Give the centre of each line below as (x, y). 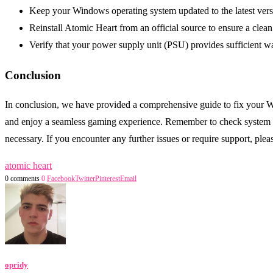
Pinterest (108, 179)
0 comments (22, 179)
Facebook (61, 179)
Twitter (85, 179)
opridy (16, 265)
